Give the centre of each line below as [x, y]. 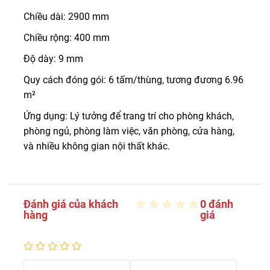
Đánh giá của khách [71, 204]
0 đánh [216, 204]
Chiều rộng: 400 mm [67, 38]
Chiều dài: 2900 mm [66, 17]
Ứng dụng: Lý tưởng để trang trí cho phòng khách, [129, 116]
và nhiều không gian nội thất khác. [97, 146]
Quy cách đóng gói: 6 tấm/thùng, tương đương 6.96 [133, 80]
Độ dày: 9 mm [53, 59]
